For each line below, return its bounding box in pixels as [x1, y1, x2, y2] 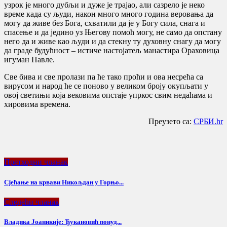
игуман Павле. [4, 55, 55, 64]
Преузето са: [148, 117, 194, 126]
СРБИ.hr [194, 117, 223, 126]
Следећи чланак [4, 197, 59, 206]
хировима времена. [4, 100, 70, 109]
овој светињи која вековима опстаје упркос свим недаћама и [4, 91, 212, 100]
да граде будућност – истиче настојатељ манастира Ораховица [4, 46, 219, 55]
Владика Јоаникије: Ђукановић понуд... [4, 217, 122, 225]
